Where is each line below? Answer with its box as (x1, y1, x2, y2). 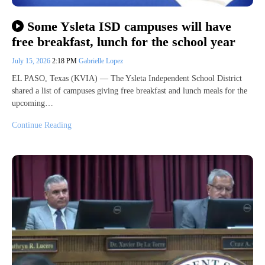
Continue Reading (12, 120, 72, 130)
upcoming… (12, 98, 53, 108)
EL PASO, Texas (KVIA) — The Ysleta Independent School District (12, 73, 242, 83)
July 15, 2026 (12, 56, 52, 65)
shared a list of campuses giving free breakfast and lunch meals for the (12, 86, 247, 95)
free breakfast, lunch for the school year (12, 34, 235, 49)
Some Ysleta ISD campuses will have (27, 18, 231, 34)
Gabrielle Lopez (79, 56, 123, 65)
